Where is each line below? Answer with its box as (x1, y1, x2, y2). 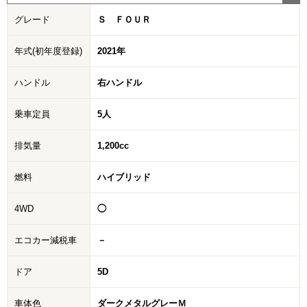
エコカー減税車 (14, 235, 77, 246)
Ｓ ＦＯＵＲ (97, 14, 151, 25)
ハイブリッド (97, 172, 151, 183)
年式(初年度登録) (14, 46, 82, 57)
